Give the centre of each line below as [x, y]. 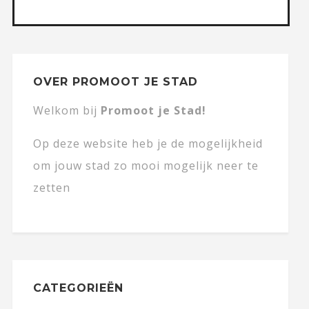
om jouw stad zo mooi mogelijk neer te [146, 165]
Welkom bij [67, 110]
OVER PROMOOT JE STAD [115, 81]
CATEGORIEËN [78, 288]
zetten [51, 187]
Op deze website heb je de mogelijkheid [148, 143]
